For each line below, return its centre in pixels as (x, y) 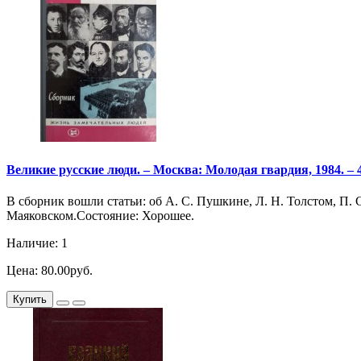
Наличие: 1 (37, 243)
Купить (30, 299)
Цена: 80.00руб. (50, 270)
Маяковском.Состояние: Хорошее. (100, 215)
